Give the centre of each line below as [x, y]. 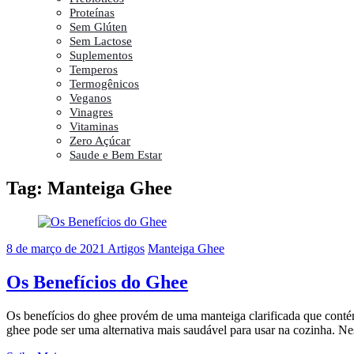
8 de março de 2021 [57, 248]
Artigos [126, 248]
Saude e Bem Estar [116, 154]
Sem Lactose [101, 41]
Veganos [90, 98]
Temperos [94, 69]
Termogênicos [104, 83]
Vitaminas [94, 126]
